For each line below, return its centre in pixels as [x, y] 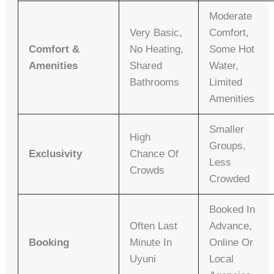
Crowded [230, 179]
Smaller [227, 130]
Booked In [232, 210]
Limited [226, 83]
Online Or [231, 243]
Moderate [231, 17]
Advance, [231, 226]
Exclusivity [56, 154]
